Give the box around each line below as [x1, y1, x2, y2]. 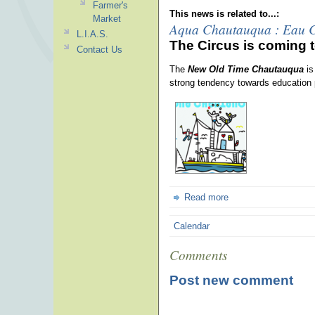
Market [92, 13, 121, 24]
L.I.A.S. [76, 29, 108, 39]
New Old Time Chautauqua [185, 64, 304, 75]
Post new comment [169, 272, 293, 288]
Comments [169, 245, 227, 264]
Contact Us [76, 44, 122, 55]
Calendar [174, 221, 210, 232]
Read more [184, 192, 229, 203]
